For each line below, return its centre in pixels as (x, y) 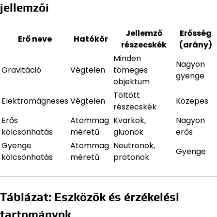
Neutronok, (134, 145)
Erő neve (35, 39)
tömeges (131, 70)
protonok (131, 157)
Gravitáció (21, 70)
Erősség (196, 33)
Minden (127, 58)
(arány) (196, 45)
